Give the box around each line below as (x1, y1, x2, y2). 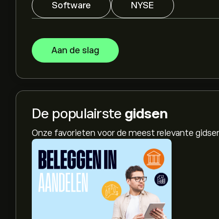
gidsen (124, 106, 168, 121)
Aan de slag (51, 45, 99, 55)
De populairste (32, 106, 125, 121)
